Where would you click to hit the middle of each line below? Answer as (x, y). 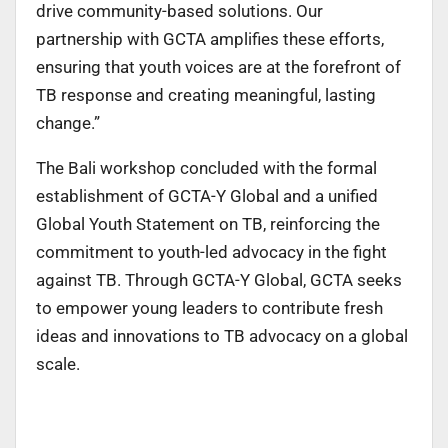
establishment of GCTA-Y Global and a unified (207, 195)
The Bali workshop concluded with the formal (206, 167)
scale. (58, 363)
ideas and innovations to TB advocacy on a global (222, 335)
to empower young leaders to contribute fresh (209, 307)
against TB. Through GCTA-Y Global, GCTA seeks (219, 279)
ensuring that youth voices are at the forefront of (218, 66)
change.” (68, 122)
